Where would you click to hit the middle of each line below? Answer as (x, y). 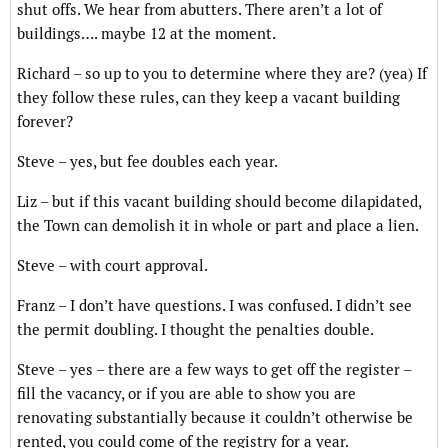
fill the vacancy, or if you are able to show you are (186, 394)
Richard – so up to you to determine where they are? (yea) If (222, 74)
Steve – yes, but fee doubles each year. (147, 162)
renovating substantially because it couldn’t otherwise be (215, 418)
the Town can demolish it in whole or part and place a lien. (218, 226)
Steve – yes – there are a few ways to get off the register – (214, 370)
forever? (45, 122)
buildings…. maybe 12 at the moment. (146, 34)
